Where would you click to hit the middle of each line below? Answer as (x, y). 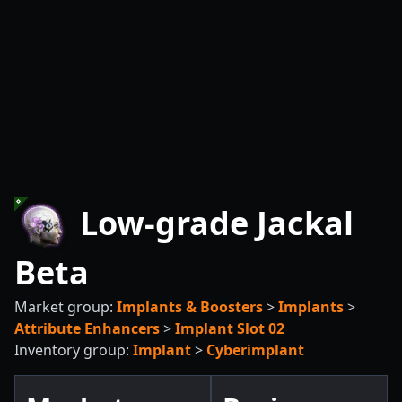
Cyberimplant (255, 350)
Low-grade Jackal (213, 223)
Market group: (66, 307)
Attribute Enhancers (87, 328)
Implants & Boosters (190, 307)
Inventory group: (74, 350)
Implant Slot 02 (230, 328)
